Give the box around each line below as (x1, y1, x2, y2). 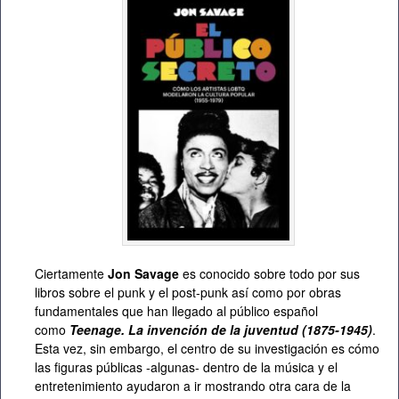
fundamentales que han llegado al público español (35, 301, 318, 320)
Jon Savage (108, 264, 179, 282)
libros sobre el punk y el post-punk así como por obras (35, 282, 341, 301)
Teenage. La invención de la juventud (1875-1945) (69, 320, 372, 338)
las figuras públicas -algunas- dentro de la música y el (35, 357, 338, 376)
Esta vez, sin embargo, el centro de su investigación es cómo (35, 338, 379, 357)
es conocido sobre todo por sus (179, 264, 360, 282)
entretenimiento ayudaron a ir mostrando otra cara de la (35, 376, 351, 395)
